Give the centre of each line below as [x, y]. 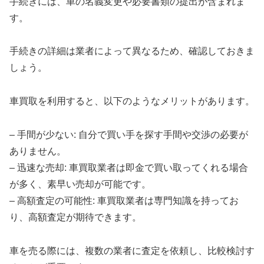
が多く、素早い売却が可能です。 [80, 184]
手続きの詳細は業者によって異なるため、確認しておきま [132, 51]
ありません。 [38, 151]
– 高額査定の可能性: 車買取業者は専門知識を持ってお [124, 200]
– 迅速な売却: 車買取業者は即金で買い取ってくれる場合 [129, 167]
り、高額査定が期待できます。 [75, 217]
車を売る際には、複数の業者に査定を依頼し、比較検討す [132, 250]
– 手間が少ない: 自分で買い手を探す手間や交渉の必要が [129, 134]
